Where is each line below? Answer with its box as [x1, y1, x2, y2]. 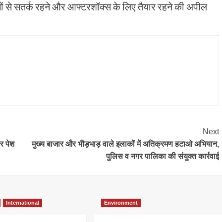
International [6, 200, 40, 206]
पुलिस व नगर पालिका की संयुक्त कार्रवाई [106, 152, 219, 161]
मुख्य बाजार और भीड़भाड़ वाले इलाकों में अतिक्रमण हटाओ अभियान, [31, 140, 219, 149]
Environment [104, 200, 138, 206]
